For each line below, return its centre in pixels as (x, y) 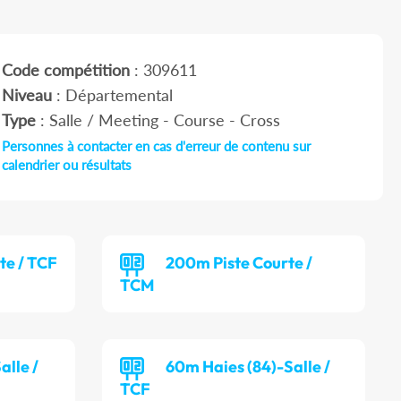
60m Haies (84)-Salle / (248, 367)
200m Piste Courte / (239, 263)
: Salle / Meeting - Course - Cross (158, 120)
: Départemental (112, 95)
